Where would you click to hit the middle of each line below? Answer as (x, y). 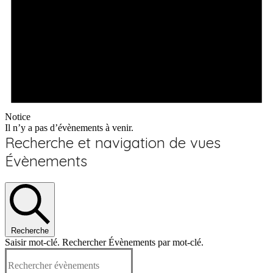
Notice (18, 117)
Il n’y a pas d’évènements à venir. (69, 128)
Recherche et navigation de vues (113, 143)
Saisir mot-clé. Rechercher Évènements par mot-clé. (104, 243)
